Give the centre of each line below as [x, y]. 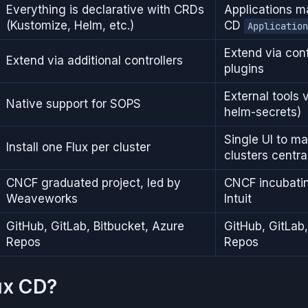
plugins [244, 68]
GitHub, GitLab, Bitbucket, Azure [95, 226]
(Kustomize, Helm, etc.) [70, 25]
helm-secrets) [263, 112]
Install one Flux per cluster [78, 147]
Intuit [238, 198]
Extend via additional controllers [95, 60]
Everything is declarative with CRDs [105, 9]
